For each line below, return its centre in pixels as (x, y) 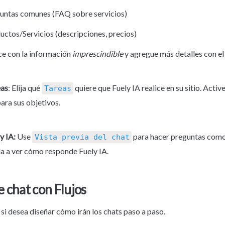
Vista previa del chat (82, 137)
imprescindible (98, 53)
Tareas (58, 88)
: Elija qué (25, 87)
